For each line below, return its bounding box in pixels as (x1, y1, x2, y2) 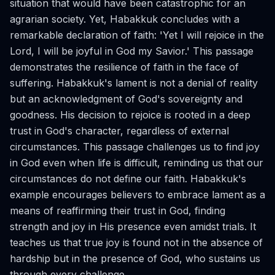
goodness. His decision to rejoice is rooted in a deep (10, 109, 250, 121)
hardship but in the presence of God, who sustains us (10, 252, 260, 265)
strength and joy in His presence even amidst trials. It (10, 220, 256, 233)
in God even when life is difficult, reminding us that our (10, 157, 263, 169)
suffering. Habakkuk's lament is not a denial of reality (10, 77, 258, 89)
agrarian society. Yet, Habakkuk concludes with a (10, 13, 239, 25)
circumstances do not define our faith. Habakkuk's (10, 172, 246, 185)
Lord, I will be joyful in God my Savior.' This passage (10, 45, 254, 57)
